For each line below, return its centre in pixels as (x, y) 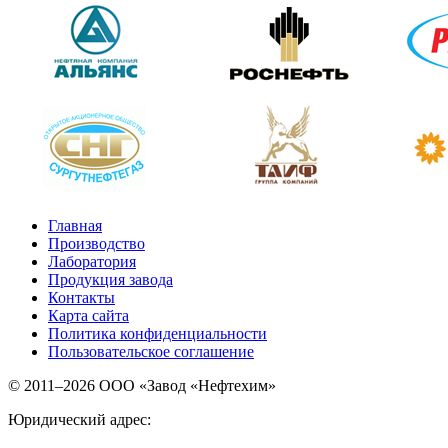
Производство (96, 243)
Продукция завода (110, 279)
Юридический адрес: (79, 419)
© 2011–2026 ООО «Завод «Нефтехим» (142, 385)
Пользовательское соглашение (151, 351)
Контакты (81, 297)
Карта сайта (88, 315)
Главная (75, 225)
